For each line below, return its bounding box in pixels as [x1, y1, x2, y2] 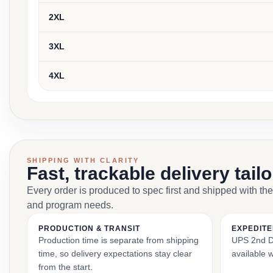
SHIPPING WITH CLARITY [27, 157, 140, 164]
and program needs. [27, 200, 113, 210]
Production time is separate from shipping [38, 235, 199, 245]
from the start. [38, 262, 93, 272]
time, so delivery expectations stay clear [38, 249, 192, 258]
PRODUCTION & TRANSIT [38, 224, 141, 233]
